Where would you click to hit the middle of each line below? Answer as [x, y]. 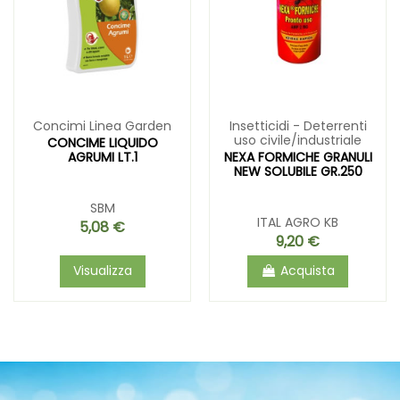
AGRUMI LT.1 [102, 157]
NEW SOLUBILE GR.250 [298, 171]
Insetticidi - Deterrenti [298, 126]
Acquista [308, 271]
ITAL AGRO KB [298, 222]
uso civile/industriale [298, 141]
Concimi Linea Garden [102, 126]
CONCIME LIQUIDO [102, 142]
